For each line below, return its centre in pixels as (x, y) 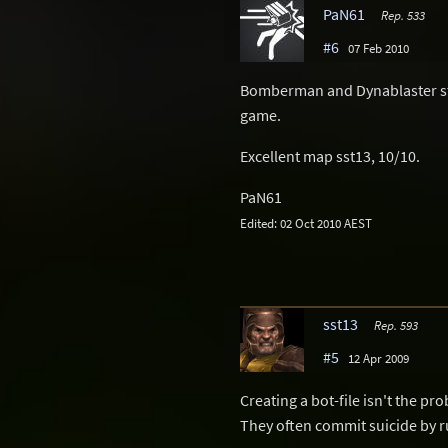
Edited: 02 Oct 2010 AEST (306, 222)
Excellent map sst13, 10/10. (330, 155)
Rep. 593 (395, 324)
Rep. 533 (402, 14)
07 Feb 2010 (378, 47)
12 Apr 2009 (378, 357)
